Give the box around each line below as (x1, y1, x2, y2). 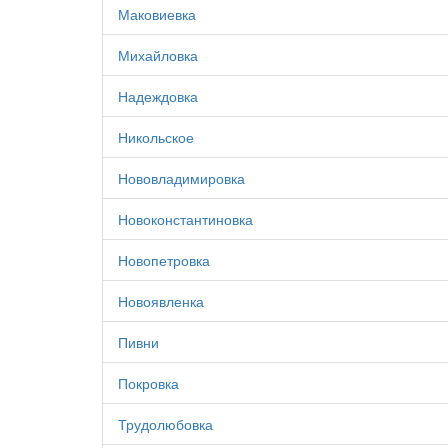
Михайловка (118, 45, 198, 65)
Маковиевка (118, 4, 196, 24)
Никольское (118, 127, 194, 147)
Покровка (118, 373, 179, 393)
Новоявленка (118, 291, 204, 311)
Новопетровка (118, 250, 210, 270)
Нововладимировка (118, 168, 245, 188)
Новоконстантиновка (118, 209, 253, 229)
